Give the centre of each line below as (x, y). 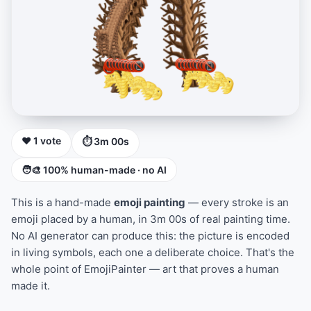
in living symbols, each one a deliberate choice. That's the (153, 252)
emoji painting (150, 202)
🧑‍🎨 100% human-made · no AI (94, 170)
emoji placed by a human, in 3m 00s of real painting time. (151, 219)
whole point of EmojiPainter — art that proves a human (145, 269)
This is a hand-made (62, 202)
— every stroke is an (237, 202)
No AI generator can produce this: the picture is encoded (150, 236)
